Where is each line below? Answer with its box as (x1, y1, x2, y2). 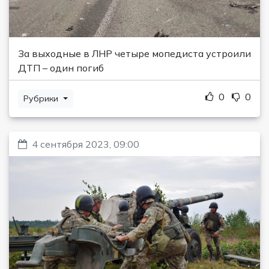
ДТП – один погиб (18, 62, 104, 74)
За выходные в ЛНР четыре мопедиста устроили (18, 47, 251, 60)
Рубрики (23, 93, 61, 104)
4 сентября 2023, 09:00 (32, 138, 139, 151)
